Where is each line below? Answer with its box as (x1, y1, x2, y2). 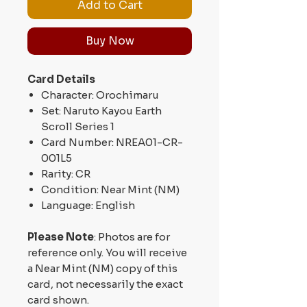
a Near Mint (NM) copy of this (27, 261, 177, 275)
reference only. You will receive (27, 245, 187, 259)
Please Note (27, 230, 94, 243)
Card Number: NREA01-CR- (41, 135, 183, 149)
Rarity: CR (41, 167, 90, 180)
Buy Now (85, 33, 134, 48)
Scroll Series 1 (41, 119, 114, 133)
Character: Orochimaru (41, 88, 159, 101)
